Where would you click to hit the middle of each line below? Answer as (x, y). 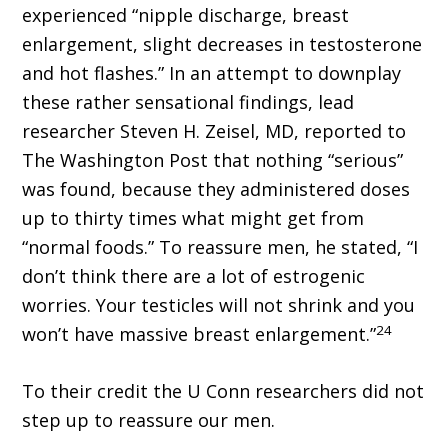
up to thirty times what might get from (193, 218)
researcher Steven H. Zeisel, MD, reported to (214, 131)
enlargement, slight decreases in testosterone (222, 44)
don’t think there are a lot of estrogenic (194, 276)
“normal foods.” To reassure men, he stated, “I (220, 247)
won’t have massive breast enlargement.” (199, 334)
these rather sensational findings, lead (188, 102)
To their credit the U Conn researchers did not (223, 391)
